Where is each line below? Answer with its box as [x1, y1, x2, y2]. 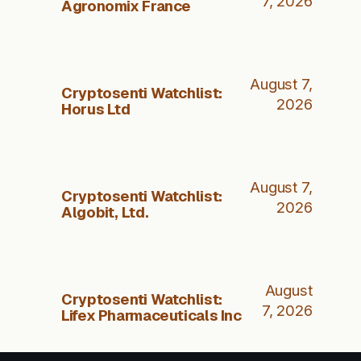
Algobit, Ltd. [61, 201, 149, 222]
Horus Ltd [61, 98, 131, 118]
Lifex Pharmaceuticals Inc [61, 305, 242, 325]
